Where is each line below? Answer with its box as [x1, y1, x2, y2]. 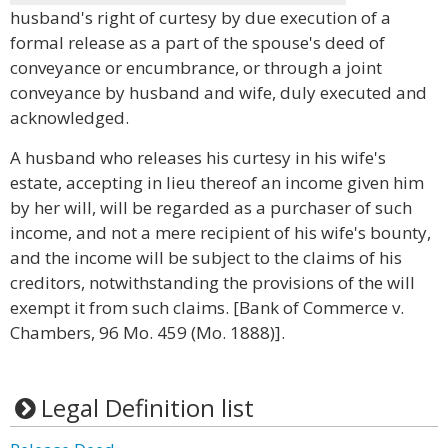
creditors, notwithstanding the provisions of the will [10, 271, 415, 294]
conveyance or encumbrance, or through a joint [10, 56, 382, 79]
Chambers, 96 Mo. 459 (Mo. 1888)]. [10, 321, 285, 344]
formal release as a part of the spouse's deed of [10, 31, 385, 54]
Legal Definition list [40, 391, 254, 424]
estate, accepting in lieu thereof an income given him [10, 171, 424, 194]
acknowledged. [10, 106, 129, 129]
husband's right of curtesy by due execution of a [10, 6, 391, 29]
